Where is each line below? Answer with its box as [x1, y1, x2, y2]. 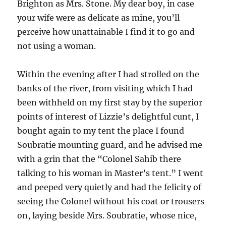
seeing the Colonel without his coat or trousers [17, 196, 205, 206]
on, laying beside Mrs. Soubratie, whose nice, [17, 210, 197, 220]
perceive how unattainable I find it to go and [17, 27, 195, 37]
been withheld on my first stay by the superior [17, 97, 203, 107]
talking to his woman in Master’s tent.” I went [17, 168, 204, 178]
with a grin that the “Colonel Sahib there [17, 154, 182, 164]
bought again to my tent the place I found [17, 126, 185, 136]
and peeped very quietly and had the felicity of [17, 182, 202, 192]
